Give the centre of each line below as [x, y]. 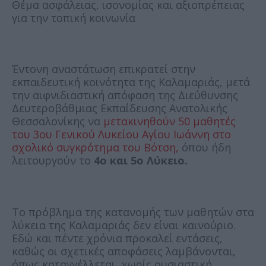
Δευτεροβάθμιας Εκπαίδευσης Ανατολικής [120, 108]
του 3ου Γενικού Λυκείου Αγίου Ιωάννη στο [121, 134]
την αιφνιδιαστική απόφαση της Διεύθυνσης [125, 95]
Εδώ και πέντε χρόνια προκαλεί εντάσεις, [117, 238]
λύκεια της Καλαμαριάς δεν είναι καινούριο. [124, 225]
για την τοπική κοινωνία [74, 18]
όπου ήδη [205, 148]
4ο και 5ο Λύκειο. [141, 161]
